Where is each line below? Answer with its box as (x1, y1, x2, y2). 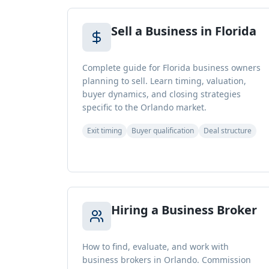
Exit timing (87, 125, 122, 136)
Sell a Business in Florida (111, 23, 256, 39)
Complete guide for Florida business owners (82, 62, 261, 73)
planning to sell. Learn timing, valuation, (82, 75, 246, 86)
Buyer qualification (131, 125, 194, 136)
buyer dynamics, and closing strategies (82, 88, 241, 100)
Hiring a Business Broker (111, 202, 257, 218)
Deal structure (204, 125, 252, 136)
